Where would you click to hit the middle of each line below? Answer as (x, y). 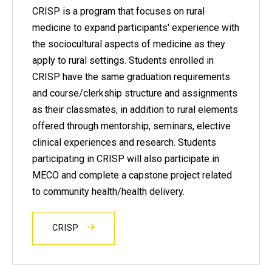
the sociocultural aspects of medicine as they (129, 44)
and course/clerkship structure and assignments (135, 93)
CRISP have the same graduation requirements (131, 76)
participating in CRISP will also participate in (126, 158)
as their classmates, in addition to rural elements (135, 109)
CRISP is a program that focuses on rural (118, 11)
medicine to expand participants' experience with (136, 27)
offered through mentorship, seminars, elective (131, 126)
